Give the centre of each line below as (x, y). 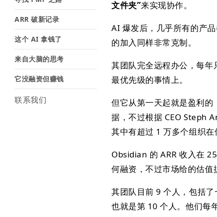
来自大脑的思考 (39, 59)
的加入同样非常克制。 (154, 42)
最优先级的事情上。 (150, 80)
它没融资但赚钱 (39, 79)
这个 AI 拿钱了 (38, 39)
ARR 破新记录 (37, 19)
